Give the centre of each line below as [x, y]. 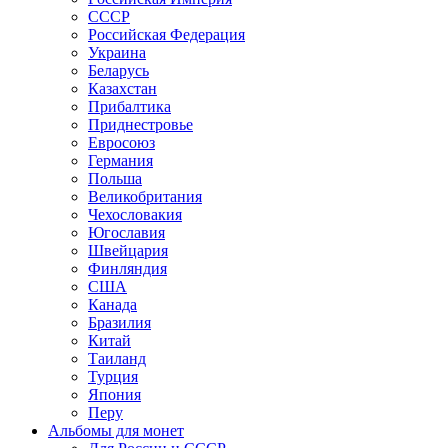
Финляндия [127, 268]
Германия [120, 160]
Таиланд [117, 358]
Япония [114, 394]
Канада [112, 304]
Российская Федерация [166, 34]
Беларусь [118, 70]
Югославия [126, 232]
